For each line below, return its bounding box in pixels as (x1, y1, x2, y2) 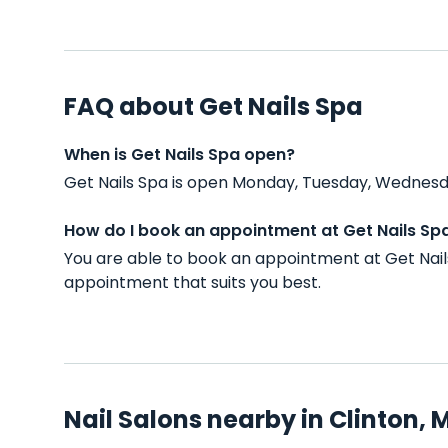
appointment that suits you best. (64, 271, 321, 294)
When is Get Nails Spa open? (64, 143, 295, 166)
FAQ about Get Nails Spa (64, 90, 363, 123)
